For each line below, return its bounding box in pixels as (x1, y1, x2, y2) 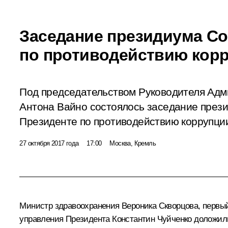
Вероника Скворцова (122, 201, 198, 211)
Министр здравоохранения (19, 201, 122, 211)
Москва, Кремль (109, 139, 156, 147)
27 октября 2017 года (19, 139, 79, 147)
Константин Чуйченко (112, 214, 192, 224)
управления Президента (19, 214, 112, 224)
